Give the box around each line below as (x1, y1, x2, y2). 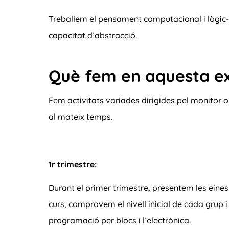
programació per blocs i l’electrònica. (49, 215, 193, 226)
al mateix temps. (49, 111, 112, 122)
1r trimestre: (49, 158, 97, 169)
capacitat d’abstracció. (49, 30, 137, 40)
